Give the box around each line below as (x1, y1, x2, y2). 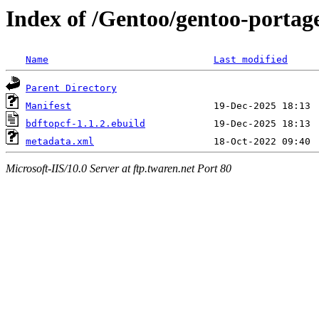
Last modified (214, 54, 288, 66)
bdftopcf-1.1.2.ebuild (26, 118, 145, 130)
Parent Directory (26, 83, 117, 94)
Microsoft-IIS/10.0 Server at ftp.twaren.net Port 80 (6, 162, 231, 174)
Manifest (26, 100, 71, 112)
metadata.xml (26, 136, 94, 147)
